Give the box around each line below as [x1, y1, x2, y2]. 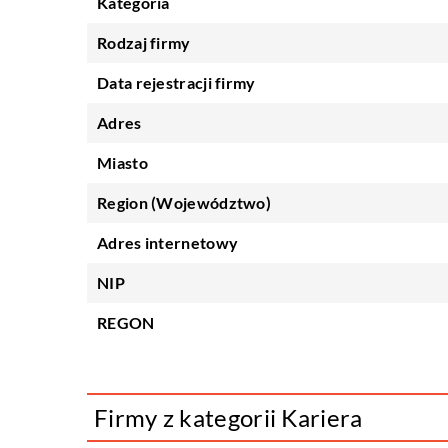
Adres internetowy [97, 233, 239, 252]
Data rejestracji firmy [97, 73, 256, 92]
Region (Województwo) [97, 193, 271, 212]
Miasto [97, 153, 148, 172]
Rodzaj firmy [97, 33, 191, 52]
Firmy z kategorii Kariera [94, 403, 363, 432]
